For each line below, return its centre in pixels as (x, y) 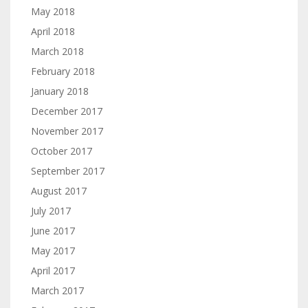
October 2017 (62, 151)
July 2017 (51, 211)
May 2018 (53, 11)
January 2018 (60, 91)
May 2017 (53, 251)
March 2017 (57, 290)
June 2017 (53, 231)
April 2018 (53, 31)
